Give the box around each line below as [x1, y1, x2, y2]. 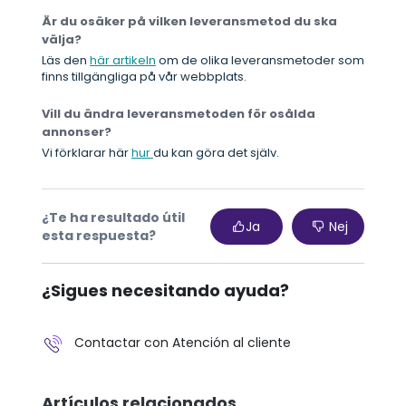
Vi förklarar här [42, 144, 131, 162]
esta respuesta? [42, 227, 156, 246]
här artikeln [90, 52, 156, 70]
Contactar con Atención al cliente [74, 333, 291, 353]
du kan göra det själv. [153, 144, 279, 162]
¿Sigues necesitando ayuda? [42, 279, 289, 303]
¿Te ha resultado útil [42, 208, 185, 227]
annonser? [42, 123, 111, 141]
